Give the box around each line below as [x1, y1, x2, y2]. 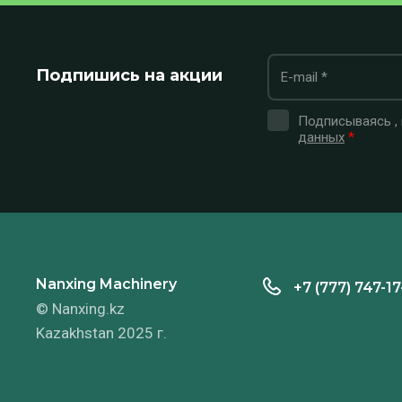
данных [297, 128, 345, 145]
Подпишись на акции [36, 66, 223, 85]
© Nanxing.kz [36, 299, 125, 318]
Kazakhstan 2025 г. [36, 323, 167, 342]
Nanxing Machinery [36, 275, 177, 293]
